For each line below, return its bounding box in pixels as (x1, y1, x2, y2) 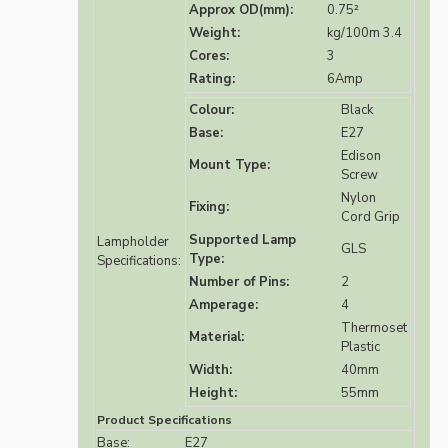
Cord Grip (341, 208, 400, 227)
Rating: (189, 70, 235, 89)
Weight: (189, 24, 240, 43)
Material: (189, 328, 244, 347)
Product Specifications (97, 412, 232, 429)
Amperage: (189, 296, 258, 315)
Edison (341, 147, 381, 166)
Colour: (189, 101, 234, 120)
